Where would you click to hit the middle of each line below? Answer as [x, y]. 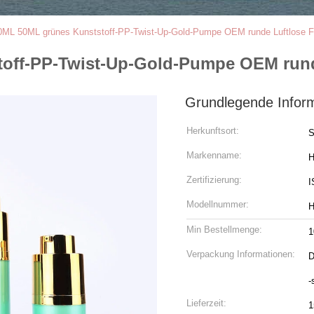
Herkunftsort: [213, 131]
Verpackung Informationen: [241, 254]
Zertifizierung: [214, 180]
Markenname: [214, 155]
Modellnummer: [218, 204]
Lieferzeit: [206, 303]
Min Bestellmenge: [224, 230]
